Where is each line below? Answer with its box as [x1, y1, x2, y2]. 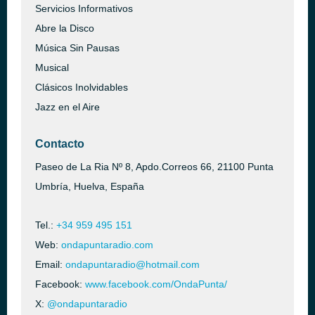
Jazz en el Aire [35, 101, 100, 112]
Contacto [35, 138, 84, 150]
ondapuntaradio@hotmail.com [65, 259, 200, 270]
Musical [35, 62, 69, 73]
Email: [35, 259, 65, 270]
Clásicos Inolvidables [35, 82, 128, 93]
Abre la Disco [35, 22, 94, 34]
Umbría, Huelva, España [35, 181, 144, 192]
